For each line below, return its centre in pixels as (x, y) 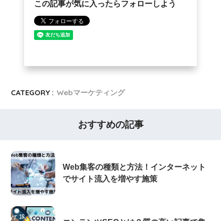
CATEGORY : (33, 92)
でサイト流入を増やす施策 (110, 179)
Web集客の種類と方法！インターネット (134, 167)
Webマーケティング (91, 92)
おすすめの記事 (110, 124)
